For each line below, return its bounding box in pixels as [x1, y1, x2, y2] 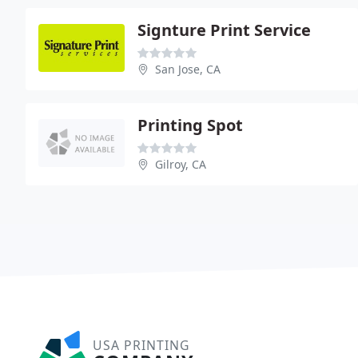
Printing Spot [137, 114, 243, 136]
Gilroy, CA [155, 157, 206, 172]
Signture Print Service [137, 19, 311, 41]
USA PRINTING [93, 336, 189, 354]
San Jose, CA [155, 62, 221, 77]
